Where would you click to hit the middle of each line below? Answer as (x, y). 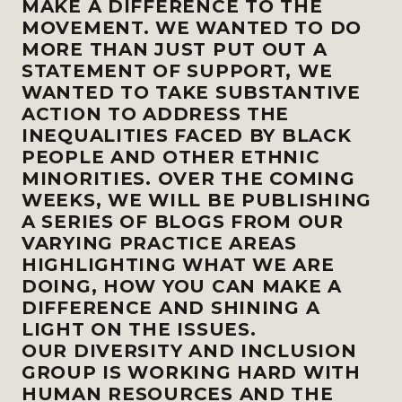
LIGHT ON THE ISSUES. (139, 329)
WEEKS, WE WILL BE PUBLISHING (197, 200)
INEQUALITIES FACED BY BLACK (187, 135)
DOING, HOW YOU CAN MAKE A (182, 286)
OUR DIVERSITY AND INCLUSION (189, 351)
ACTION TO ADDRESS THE (156, 114)
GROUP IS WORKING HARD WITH (191, 372)
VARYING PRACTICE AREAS (159, 243)
